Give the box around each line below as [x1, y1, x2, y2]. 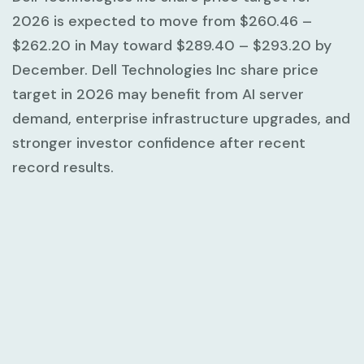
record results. [12, 157, 114, 177]
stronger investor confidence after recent [12, 132, 305, 153]
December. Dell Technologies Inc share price [12, 59, 318, 80]
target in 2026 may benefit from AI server [12, 84, 304, 104]
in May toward [71, 35, 176, 55]
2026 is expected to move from [12, 11, 240, 31]
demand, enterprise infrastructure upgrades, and [12, 108, 350, 128]
